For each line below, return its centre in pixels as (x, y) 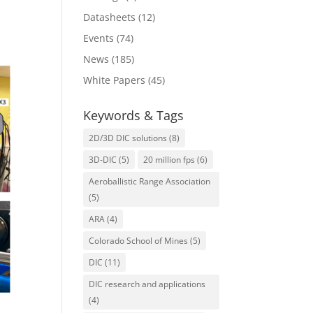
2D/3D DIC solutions (128, 138)
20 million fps (169, 160)
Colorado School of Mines (139, 241)
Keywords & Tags (134, 115)
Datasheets (110, 17)
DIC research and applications (147, 284)
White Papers (115, 80)
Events (99, 38)
